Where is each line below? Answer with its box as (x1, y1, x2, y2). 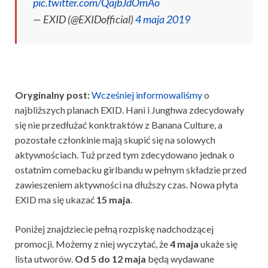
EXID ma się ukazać (15, 194, 96, 206)
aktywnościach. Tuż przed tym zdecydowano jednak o (15, 149, 234, 161)
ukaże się (199, 238, 237, 250)
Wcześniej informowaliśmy (92, 89, 202, 101)
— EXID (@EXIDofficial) (33, 13, 135, 26)
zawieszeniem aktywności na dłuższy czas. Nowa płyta (15, 179, 238, 191)
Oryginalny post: (15, 89, 90, 101)
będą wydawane (146, 253, 214, 265)
